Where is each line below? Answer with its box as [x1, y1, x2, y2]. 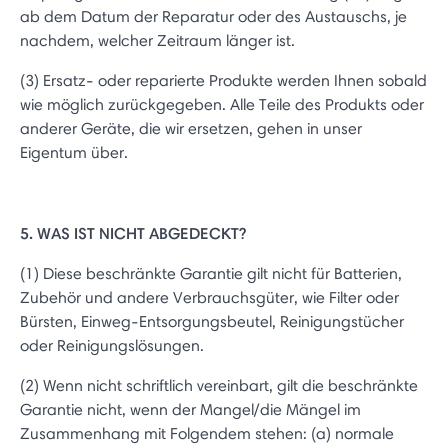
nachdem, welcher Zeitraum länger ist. [20, 31, 295, 50]
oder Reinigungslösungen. [20, 336, 204, 355]
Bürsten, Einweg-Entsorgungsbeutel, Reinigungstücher [20, 312, 404, 331]
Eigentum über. [20, 143, 128, 162]
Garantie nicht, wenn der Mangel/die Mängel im [20, 400, 361, 419]
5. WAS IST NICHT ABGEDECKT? [20, 223, 246, 243]
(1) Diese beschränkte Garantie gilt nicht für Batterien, [20, 264, 402, 283]
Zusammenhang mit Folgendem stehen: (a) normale [20, 424, 394, 443]
